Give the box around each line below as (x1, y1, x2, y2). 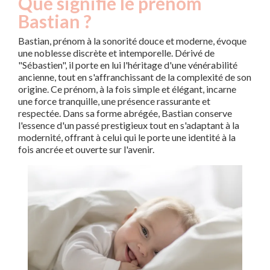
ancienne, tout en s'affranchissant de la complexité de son (18, 71, 251, 83)
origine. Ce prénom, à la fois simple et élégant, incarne (18, 83, 236, 95)
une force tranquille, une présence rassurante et (18, 95, 210, 107)
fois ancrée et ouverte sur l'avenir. (18, 143, 154, 155)
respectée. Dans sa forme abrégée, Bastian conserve (18, 107, 232, 119)
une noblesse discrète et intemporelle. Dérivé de (18, 47, 215, 58)
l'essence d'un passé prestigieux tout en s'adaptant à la (18, 119, 239, 131)
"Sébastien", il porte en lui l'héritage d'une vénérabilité (18, 59, 237, 71)
